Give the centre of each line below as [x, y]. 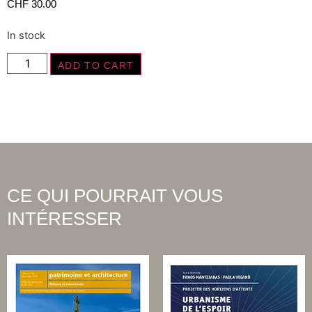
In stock [26, 35]
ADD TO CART [96, 66]
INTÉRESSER [64, 219]
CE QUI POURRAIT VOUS [115, 196]
